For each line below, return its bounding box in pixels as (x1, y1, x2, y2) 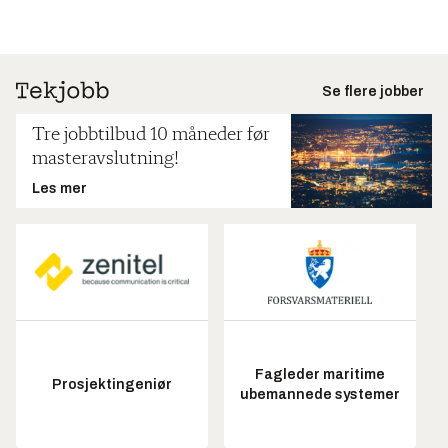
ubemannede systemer (240, 386, 400, 402)
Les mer (32, 180, 87, 196)
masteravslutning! (32, 148, 179, 169)
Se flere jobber (322, 83, 424, 99)
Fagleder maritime (255, 366, 385, 382)
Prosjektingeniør (52, 376, 172, 392)
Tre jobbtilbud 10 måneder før (32, 124, 270, 145)
